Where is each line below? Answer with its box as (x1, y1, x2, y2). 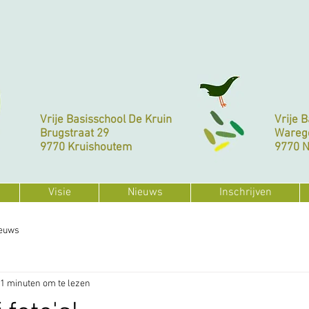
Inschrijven (219, 186, 272, 199)
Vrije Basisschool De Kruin (40, 113, 172, 127)
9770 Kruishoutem (40, 141, 132, 154)
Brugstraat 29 (40, 127, 109, 141)
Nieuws (127, 186, 163, 199)
